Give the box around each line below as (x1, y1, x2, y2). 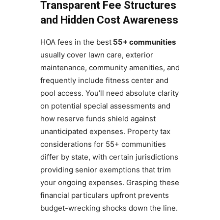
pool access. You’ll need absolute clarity (40, 88, 179, 98)
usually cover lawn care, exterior (40, 50, 153, 60)
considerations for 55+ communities (40, 139, 166, 149)
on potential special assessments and (40, 101, 170, 111)
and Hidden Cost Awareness (40, 14, 178, 27)
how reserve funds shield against (40, 114, 156, 124)
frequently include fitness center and (40, 76, 168, 85)
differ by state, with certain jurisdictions (40, 152, 178, 162)
